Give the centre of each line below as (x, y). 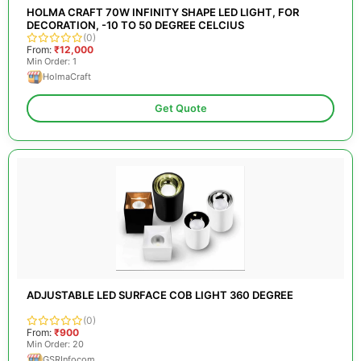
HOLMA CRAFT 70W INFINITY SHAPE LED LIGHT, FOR (163, 12)
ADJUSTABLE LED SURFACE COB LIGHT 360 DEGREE (160, 295)
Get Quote (180, 108)
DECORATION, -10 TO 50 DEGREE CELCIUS (135, 25)
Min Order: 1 (52, 61)
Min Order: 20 (55, 344)
